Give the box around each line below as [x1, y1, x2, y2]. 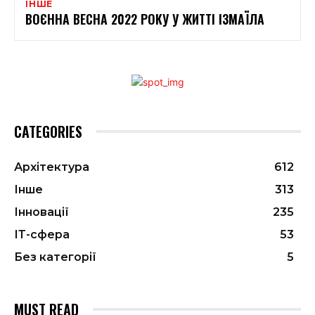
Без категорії [14, 250, 96, 264]
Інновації [14, 205, 69, 219]
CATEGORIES [14, 120, 82, 142]
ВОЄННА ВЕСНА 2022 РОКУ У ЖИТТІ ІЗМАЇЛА [25, 9, 264, 28]
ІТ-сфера [14, 227, 70, 241]
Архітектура [14, 160, 89, 174]
